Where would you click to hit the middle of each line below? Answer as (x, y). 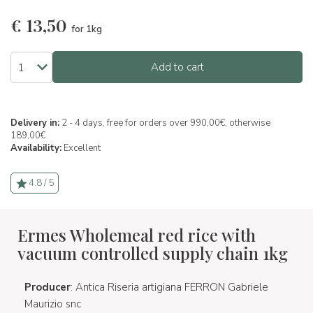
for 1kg (87, 29)
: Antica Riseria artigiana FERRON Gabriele (169, 287)
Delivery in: (35, 123)
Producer (48, 287)
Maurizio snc (53, 304)
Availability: (36, 148)
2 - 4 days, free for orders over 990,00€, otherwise (165, 123)
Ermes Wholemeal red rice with (137, 235)
